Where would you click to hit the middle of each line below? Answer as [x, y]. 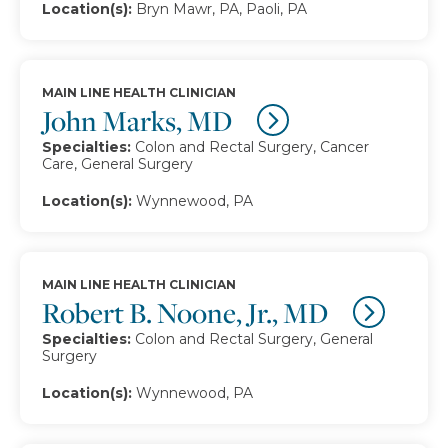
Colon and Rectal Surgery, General [254, 339]
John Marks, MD [139, 120]
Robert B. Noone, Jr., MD [187, 312]
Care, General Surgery [117, 164]
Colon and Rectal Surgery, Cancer [252, 147]
